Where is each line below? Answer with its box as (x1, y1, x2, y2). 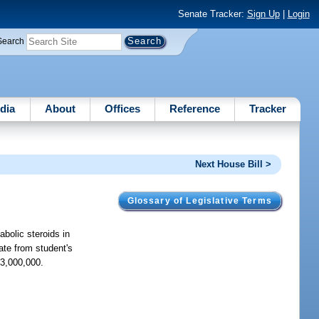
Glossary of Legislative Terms (127, 196, 272, 205)
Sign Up (246, 9, 280, 20)
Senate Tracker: (177, 9, 247, 20)
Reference (169, 102, 221, 115)
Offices (104, 102, 140, 115)
